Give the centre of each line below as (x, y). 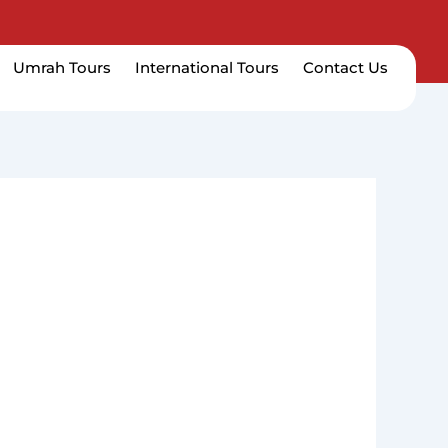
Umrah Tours (61, 67)
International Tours (206, 67)
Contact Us (345, 67)
